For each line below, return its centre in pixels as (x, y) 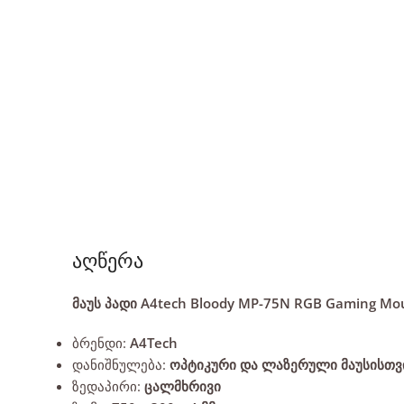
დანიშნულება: (121, 364)
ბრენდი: (101, 342)
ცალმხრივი (183, 386)
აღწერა (108, 260)
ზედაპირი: (108, 386)
